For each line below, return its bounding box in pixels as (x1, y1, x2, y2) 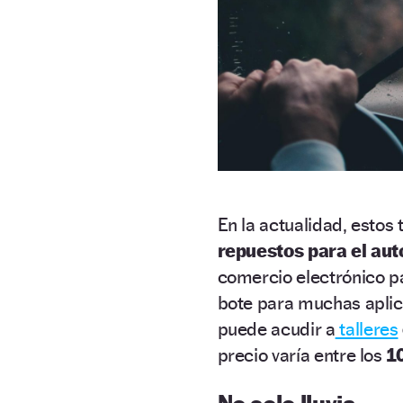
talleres (335, 318, 399, 341)
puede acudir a (217, 318, 336, 341)
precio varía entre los (217, 344, 387, 367)
